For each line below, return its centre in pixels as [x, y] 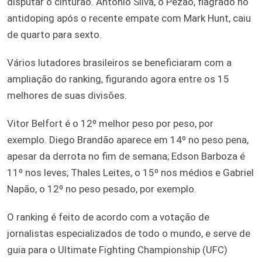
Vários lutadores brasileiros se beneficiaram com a [119, 62]
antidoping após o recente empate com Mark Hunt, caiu [129, 18]
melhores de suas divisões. [67, 95]
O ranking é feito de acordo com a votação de [108, 217]
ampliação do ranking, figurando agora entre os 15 [118, 79]
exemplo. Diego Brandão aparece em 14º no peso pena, [128, 139]
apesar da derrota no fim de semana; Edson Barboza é [126, 156]
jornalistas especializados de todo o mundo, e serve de [129, 233]
